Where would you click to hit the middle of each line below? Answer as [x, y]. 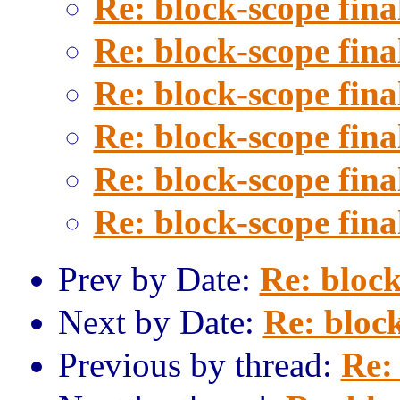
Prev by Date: [158, 279]
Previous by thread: [199, 365]
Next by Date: [160, 322]
